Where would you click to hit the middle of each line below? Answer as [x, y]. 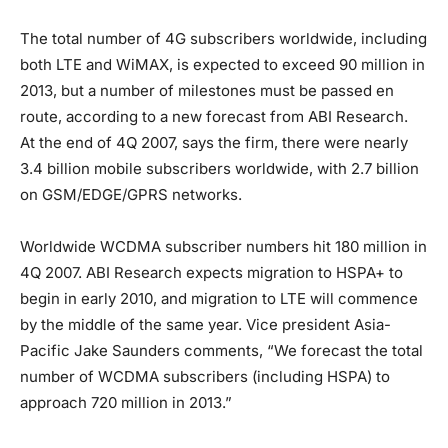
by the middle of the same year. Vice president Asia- [205, 324]
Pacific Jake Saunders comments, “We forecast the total [221, 350]
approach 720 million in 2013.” [126, 402]
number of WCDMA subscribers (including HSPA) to [205, 376]
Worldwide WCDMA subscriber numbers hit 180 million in [223, 246]
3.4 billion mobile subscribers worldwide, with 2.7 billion [219, 168]
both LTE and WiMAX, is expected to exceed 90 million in [222, 64]
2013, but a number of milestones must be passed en [207, 90]
